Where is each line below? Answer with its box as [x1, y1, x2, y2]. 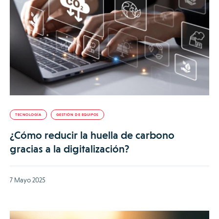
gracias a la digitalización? [10, 142, 129, 155]
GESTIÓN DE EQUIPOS [56, 112, 99, 117]
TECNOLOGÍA [15, 112, 42, 117]
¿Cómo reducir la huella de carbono [10, 129, 175, 141]
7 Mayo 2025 [10, 175, 45, 184]
